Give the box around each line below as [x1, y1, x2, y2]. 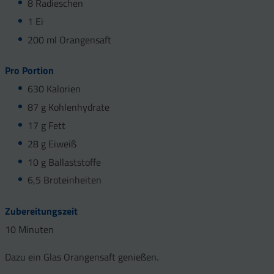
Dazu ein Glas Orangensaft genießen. [5, 249, 158, 264]
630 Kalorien [27, 81, 81, 97]
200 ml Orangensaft [27, 32, 111, 47]
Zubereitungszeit [5, 204, 78, 219]
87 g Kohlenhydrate [27, 100, 109, 115]
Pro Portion [5, 63, 54, 78]
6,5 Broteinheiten [27, 172, 102, 188]
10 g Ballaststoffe [27, 154, 101, 169]
